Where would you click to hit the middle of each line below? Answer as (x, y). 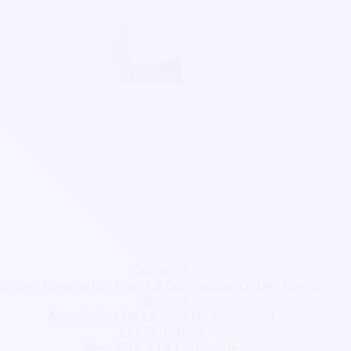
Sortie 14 (162, 269)
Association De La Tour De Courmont (162, 316)
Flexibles (162, 300)
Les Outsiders (162, 332)
